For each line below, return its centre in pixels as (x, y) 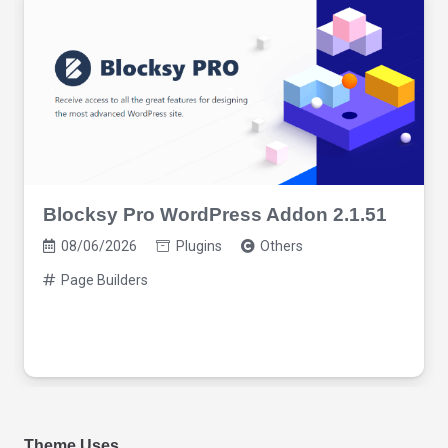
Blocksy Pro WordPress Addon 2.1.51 (215, 215)
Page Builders (104, 280)
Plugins (198, 246)
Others (282, 246)
